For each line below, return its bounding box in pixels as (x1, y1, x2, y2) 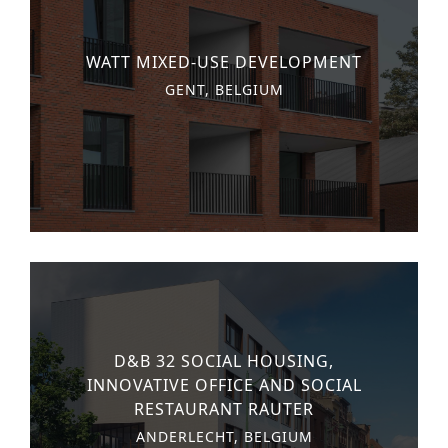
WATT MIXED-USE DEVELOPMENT (86, 51, 362, 74)
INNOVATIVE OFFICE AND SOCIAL (86, 374, 362, 397)
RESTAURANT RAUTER (134, 398, 314, 421)
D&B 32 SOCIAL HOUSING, (114, 350, 334, 373)
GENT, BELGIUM (164, 80, 284, 100)
